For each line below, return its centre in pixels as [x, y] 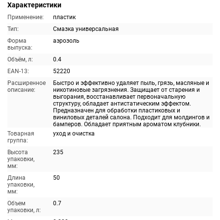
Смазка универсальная [86, 29]
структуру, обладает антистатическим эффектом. [122, 104]
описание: [21, 90]
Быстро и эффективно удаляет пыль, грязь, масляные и [131, 83]
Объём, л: [20, 59]
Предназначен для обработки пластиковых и [117, 110]
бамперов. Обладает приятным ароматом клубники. [127, 124]
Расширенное [27, 83]
